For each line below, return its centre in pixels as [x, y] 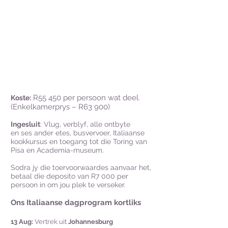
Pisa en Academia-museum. [57, 150]
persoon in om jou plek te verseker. [68, 185]
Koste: [21, 98]
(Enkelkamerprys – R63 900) [60, 107]
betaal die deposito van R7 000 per [69, 176]
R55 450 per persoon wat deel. [87, 98]
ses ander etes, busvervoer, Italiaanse [83, 133]
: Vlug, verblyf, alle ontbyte [85, 124]
